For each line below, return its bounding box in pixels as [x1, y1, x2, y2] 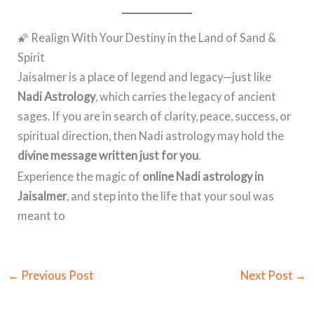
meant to [18, 208, 66, 222]
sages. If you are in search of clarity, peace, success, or [18, 109, 292, 123]
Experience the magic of [18, 169, 143, 183]
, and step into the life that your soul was [67, 189, 275, 203]
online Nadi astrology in [142, 169, 264, 183]
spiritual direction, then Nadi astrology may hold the [18, 129, 285, 143]
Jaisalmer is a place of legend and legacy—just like [18, 70, 272, 84]
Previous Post [18, 268, 94, 282]
